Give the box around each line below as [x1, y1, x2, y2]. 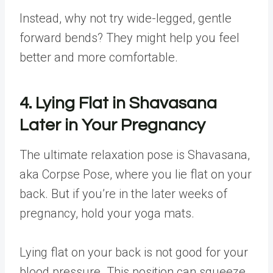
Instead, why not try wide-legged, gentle [19, 11, 232, 26]
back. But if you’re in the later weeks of [19, 186, 227, 201]
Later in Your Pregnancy [19, 116, 205, 134]
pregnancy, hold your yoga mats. [19, 206, 197, 221]
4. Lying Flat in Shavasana [19, 94, 217, 112]
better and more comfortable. [19, 50, 178, 65]
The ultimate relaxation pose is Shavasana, [19, 147, 250, 162]
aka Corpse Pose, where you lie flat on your [19, 167, 252, 182]
